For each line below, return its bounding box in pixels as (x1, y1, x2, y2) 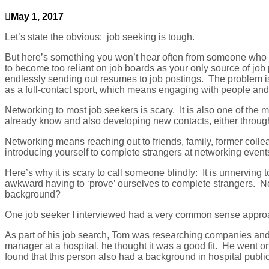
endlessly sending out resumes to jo (5, 73, 157, 84)
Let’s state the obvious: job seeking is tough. (5, 31, 195, 42)
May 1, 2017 (11, 11, 64, 22)
